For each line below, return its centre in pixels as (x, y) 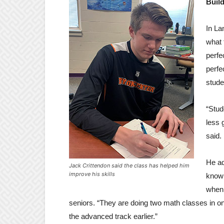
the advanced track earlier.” (113, 216)
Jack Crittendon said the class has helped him (129, 165)
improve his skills (92, 174)
